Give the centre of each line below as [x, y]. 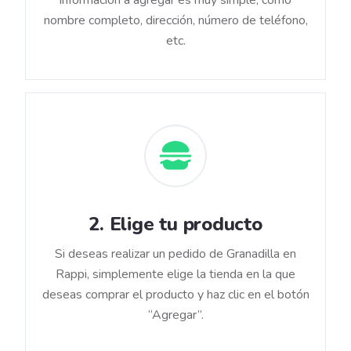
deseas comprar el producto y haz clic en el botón [175, 295]
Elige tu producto [186, 224]
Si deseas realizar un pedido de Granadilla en [175, 254]
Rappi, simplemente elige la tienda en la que [175, 275]
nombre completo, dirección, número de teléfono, [175, 21]
